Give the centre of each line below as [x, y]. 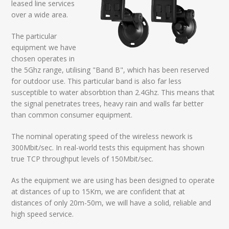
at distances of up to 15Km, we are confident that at [98, 191]
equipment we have [44, 47]
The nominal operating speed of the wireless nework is [102, 136]
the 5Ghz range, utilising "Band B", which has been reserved [110, 70]
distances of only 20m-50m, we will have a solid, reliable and [111, 202]
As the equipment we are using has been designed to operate [113, 180]
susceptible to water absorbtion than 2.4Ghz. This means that [113, 92]
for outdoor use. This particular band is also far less [97, 81]
